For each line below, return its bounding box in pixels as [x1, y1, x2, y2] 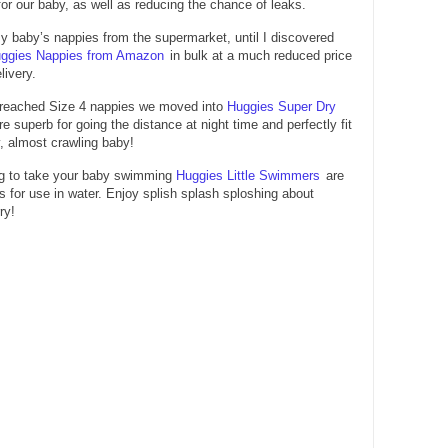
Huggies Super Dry [227, 98, 336, 114]
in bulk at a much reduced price [170, 47, 352, 63]
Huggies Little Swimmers [176, 167, 320, 183]
